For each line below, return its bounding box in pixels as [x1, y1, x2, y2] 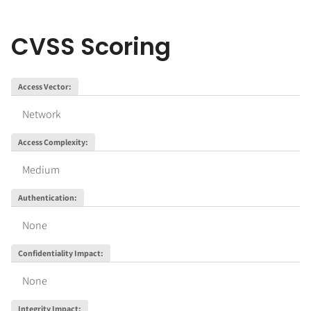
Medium [22, 162, 60, 178]
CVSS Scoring [11, 31, 171, 64]
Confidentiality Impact [17, 248, 101, 259]
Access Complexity [17, 137, 85, 148]
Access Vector [17, 81, 69, 92]
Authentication [17, 192, 74, 203]
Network [22, 107, 61, 122]
